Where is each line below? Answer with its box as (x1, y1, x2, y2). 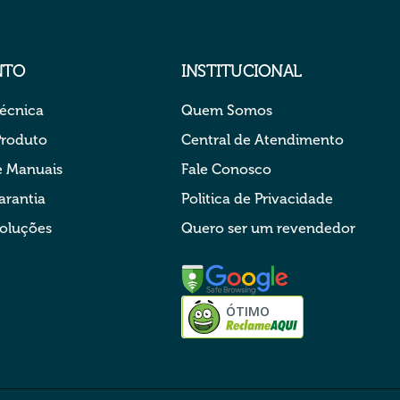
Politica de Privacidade (180, 189, 333, 207)
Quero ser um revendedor (180, 219, 355, 237)
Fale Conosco (180, 160, 271, 178)
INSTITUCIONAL (180, 60, 302, 81)
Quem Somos (180, 101, 272, 119)
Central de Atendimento (180, 130, 344, 148)
